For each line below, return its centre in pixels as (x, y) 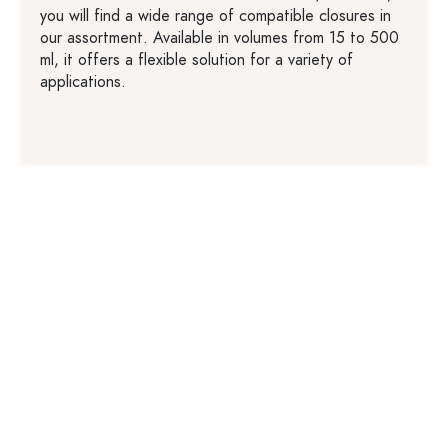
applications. (83, 82)
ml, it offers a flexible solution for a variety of (196, 60)
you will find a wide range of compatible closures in (215, 16)
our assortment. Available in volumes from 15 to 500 (219, 38)
